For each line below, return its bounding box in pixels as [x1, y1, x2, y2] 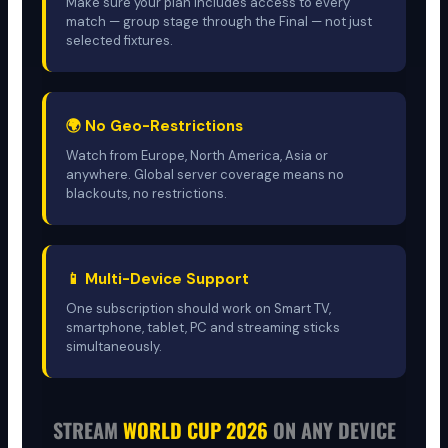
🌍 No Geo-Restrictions [66, 115, 244, 136]
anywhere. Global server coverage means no [66, 165, 345, 183]
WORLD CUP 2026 [122, 414, 268, 445]
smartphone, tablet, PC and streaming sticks [66, 318, 341, 336]
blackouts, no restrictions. [66, 184, 228, 202]
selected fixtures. [66, 31, 174, 49]
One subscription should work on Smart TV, [66, 299, 332, 317]
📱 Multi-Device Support [66, 268, 250, 289]
